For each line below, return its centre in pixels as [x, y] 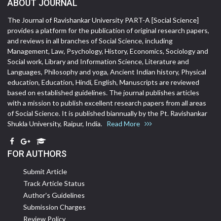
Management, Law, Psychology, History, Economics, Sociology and [108, 51]
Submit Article [45, 172]
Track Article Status [54, 184]
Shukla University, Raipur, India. [57, 124]
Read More [126, 124]
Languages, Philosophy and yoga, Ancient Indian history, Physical [107, 72]
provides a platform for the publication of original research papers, [108, 31]
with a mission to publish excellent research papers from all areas [107, 103]
